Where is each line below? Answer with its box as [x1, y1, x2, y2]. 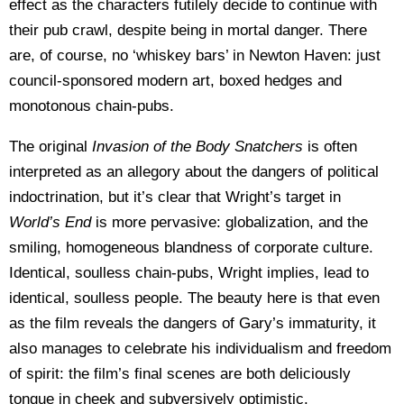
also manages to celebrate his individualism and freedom [9, 340, 391, 357]
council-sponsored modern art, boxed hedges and [9, 72, 342, 89]
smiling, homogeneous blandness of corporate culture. [9, 239, 373, 256]
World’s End [9, 214, 91, 231]
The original [9, 138, 92, 155]
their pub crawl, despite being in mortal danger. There [9, 22, 367, 39]
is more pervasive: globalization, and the [91, 214, 368, 231]
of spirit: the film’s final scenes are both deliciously [9, 365, 351, 382]
